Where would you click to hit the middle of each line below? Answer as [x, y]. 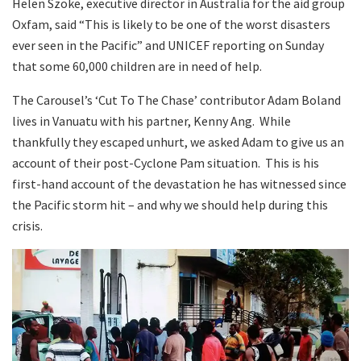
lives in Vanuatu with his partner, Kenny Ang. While [151, 121]
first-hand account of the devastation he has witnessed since [179, 184]
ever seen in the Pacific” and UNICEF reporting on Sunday [168, 45]
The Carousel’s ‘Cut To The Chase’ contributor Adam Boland [176, 100]
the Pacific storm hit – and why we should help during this [170, 205]
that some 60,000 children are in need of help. [137, 66]
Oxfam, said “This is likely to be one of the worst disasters [171, 24]
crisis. [27, 226]
